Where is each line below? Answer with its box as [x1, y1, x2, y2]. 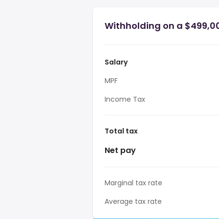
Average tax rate [105, 197, 162, 206]
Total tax [105, 126, 138, 136]
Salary [105, 57, 128, 67]
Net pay [105, 145, 136, 156]
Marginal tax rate [105, 178, 162, 188]
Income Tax [105, 94, 145, 104]
